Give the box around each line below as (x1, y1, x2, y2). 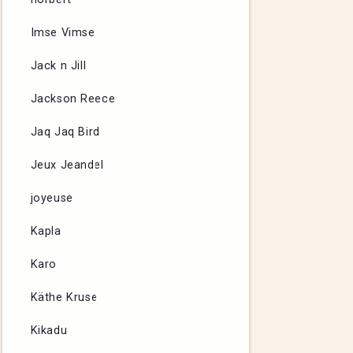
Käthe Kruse (30, 291, 98, 304)
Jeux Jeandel (30, 158, 104, 172)
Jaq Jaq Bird (30, 125, 100, 139)
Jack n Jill (30, 59, 87, 72)
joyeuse (30, 191, 73, 205)
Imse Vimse (30, 26, 95, 39)
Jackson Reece (30, 92, 116, 106)
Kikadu (30, 324, 68, 337)
